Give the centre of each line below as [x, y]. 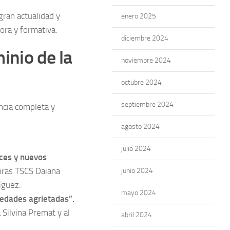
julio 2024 [136, 149]
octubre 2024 [141, 82]
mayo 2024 [139, 193]
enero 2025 [139, 16]
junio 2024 [137, 171]
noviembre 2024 [146, 60]
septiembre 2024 [147, 104]
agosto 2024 [140, 127]
